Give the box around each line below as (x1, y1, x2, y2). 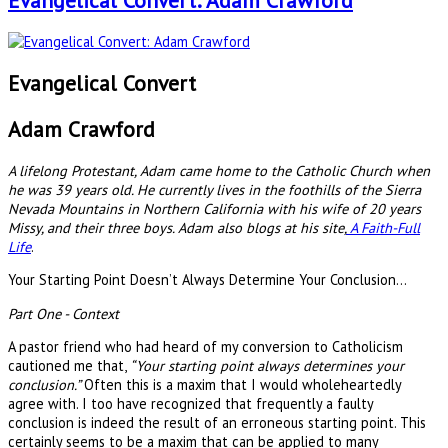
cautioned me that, (8, 356, 130, 376)
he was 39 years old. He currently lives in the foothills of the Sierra (8, 179, 421, 199)
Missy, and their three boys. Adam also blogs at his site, (8, 217, 346, 237)
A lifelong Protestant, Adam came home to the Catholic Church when (8, 160, 430, 180)
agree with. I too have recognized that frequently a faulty (8, 394, 373, 414)
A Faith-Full (346, 217, 420, 237)
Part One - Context (8, 303, 119, 323)
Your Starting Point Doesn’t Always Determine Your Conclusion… (8, 270, 407, 290)
